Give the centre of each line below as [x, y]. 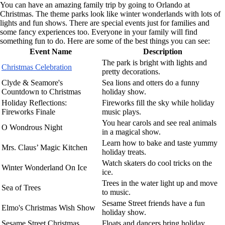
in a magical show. [131, 132]
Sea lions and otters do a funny [151, 82]
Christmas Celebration [37, 67]
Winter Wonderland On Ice [44, 167]
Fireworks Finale [28, 111]
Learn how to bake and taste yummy [160, 143]
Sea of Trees [21, 187]
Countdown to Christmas [41, 91]
